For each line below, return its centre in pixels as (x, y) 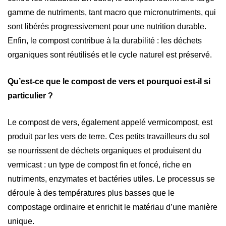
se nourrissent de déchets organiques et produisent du (104, 150)
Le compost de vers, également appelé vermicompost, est (110, 122)
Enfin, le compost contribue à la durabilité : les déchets (105, 40)
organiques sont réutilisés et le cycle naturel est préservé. (110, 54)
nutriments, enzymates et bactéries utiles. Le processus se (111, 179)
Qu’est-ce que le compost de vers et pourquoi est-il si (109, 81)
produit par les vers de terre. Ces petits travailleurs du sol (109, 136)
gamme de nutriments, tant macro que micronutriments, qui (112, 12)
